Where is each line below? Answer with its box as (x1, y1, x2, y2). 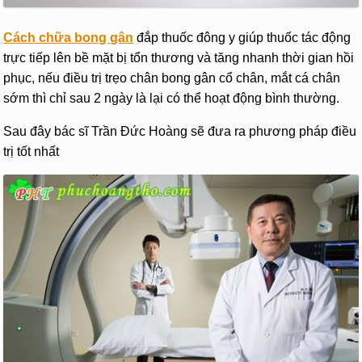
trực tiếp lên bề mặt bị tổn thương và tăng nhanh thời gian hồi (3, 51, 355, 65)
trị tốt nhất (3, 145, 60, 159)
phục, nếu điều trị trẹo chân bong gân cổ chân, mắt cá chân (3, 71, 341, 86)
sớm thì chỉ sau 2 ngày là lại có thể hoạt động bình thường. (3, 91, 340, 106)
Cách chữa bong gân (3, 31, 134, 45)
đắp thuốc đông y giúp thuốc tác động (133, 31, 351, 45)
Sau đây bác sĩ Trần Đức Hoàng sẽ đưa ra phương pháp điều (3, 124, 357, 139)
